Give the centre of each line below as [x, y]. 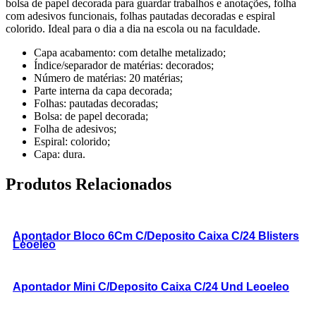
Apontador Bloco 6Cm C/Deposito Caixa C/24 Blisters [156, 236]
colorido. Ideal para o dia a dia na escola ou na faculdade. [133, 29]
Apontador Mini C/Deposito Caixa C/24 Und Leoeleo [151, 287]
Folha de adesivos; [75, 129]
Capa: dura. [60, 154]
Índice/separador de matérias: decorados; [124, 66]
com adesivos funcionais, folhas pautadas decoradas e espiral [140, 16]
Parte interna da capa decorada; [103, 91]
